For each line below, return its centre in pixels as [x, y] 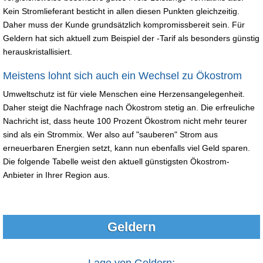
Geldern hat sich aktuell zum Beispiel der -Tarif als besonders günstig [131, 38]
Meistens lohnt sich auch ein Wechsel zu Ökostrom [122, 75]
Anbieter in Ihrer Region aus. [59, 175]
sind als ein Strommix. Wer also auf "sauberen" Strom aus [110, 134]
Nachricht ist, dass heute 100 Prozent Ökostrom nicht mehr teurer [125, 121]
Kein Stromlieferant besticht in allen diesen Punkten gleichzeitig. [121, 11]
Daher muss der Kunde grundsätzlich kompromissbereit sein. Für [124, 24]
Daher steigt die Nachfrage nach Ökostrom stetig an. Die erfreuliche [129, 107]
